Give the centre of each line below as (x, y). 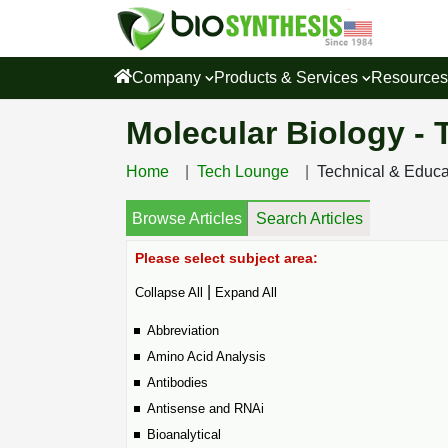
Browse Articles (186, 218)
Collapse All (169, 292)
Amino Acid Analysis (206, 356)
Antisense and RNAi (205, 408)
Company (168, 77)
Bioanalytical (184, 434)
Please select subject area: (226, 258)
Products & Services (288, 77)
